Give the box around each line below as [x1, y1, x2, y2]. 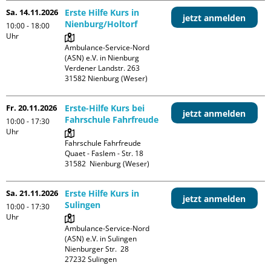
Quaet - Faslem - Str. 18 [65, 148, 144, 158]
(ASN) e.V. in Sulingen [65, 233, 137, 244]
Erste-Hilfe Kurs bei [65, 102, 145, 114]
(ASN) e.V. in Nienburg [65, 52, 140, 63]
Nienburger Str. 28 [65, 243, 129, 254]
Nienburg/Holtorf [65, 18, 138, 30]
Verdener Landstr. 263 [65, 62, 140, 73]
